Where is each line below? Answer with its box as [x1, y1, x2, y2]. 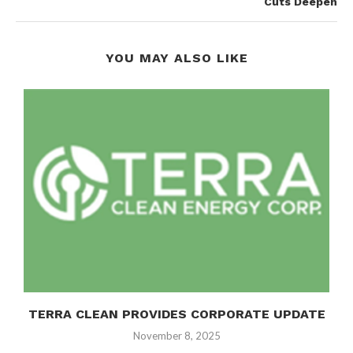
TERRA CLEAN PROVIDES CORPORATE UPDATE [28, 307, 325, 322]
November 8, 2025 [132, 329, 221, 343]
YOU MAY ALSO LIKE [105, 50, 248, 65]
